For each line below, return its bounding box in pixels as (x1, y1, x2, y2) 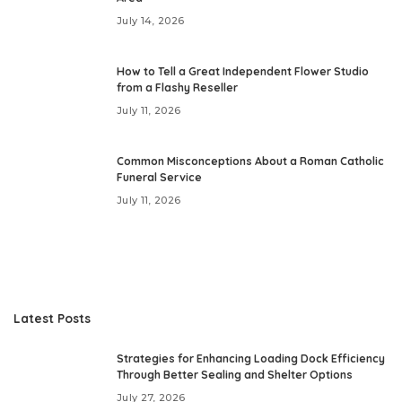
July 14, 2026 (117, 13, 185, 27)
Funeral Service (117, 170, 202, 185)
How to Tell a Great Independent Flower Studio (117, 65, 369, 79)
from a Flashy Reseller (117, 81, 238, 95)
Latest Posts (13, 310, 91, 327)
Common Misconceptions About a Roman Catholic (117, 154, 384, 169)
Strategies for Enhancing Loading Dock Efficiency (117, 352, 385, 366)
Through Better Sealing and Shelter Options (117, 368, 353, 382)
